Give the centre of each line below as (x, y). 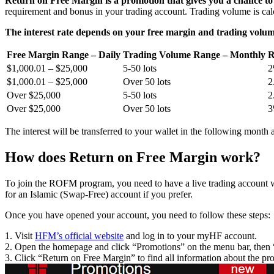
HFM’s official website (79, 235)
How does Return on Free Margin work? (133, 157)
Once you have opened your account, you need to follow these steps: (138, 215)
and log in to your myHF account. (190, 235)
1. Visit (20, 235)
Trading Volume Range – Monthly (194, 55)
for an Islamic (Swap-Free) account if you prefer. (99, 194)
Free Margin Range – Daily (64, 55)
